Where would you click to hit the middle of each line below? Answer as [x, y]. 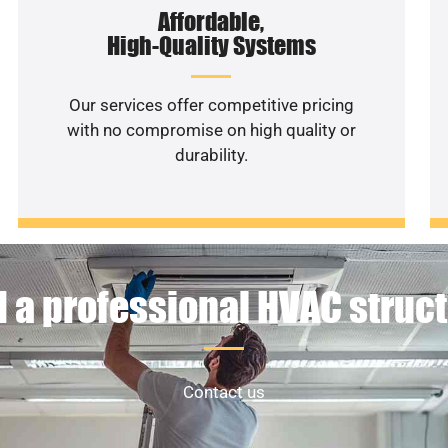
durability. [211, 154]
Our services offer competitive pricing [211, 104]
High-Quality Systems [211, 45]
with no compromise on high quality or [211, 129]
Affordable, [211, 21]
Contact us [224, 392]
